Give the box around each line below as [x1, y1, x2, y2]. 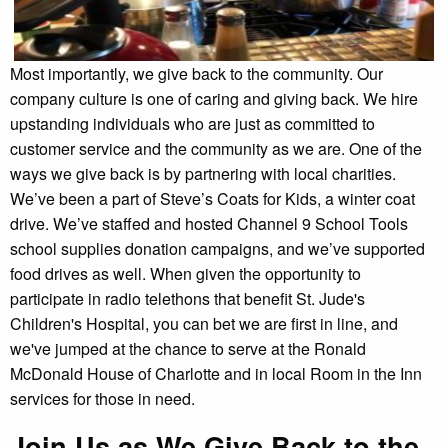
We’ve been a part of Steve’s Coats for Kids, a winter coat [10, 186, 415, 210]
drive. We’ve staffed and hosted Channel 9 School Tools [10, 211, 408, 235]
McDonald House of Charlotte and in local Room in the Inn [10, 361, 422, 385]
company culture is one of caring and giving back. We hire [10, 86, 418, 110]
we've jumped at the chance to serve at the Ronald [10, 336, 366, 360]
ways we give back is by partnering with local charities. [10, 161, 396, 185]
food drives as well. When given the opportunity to [10, 261, 361, 285]
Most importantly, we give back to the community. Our [10, 61, 383, 85]
